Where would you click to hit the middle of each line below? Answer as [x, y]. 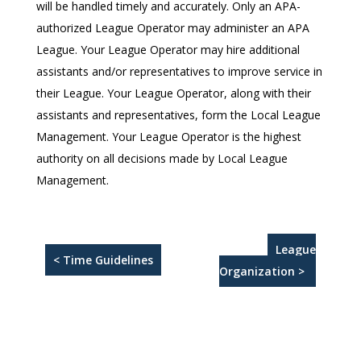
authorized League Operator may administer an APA [172, 28]
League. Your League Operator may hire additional [168, 50]
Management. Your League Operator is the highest [168, 137]
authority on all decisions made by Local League [162, 158]
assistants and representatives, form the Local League [178, 115]
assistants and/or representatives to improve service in [179, 71]
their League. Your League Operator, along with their [173, 93]
